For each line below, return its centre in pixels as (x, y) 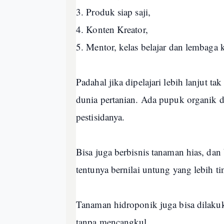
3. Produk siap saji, (113, 12)
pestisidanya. (102, 117)
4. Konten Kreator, (113, 29)
